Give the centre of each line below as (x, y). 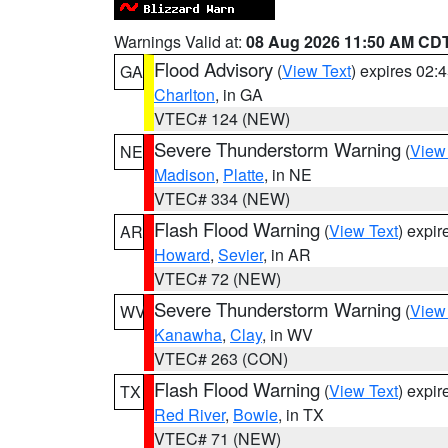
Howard (182, 254)
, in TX (301, 414)
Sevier (240, 254)
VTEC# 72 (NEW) (217, 278)
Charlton (184, 94)
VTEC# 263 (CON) (221, 358)
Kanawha (188, 334)
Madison (184, 174)
